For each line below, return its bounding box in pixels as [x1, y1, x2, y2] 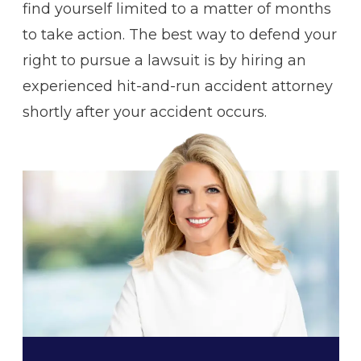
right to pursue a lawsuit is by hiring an [22, 51, 306, 69]
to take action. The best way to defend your [22, 25, 337, 44]
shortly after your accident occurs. [22, 102, 267, 121]
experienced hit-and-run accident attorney [22, 77, 333, 95]
